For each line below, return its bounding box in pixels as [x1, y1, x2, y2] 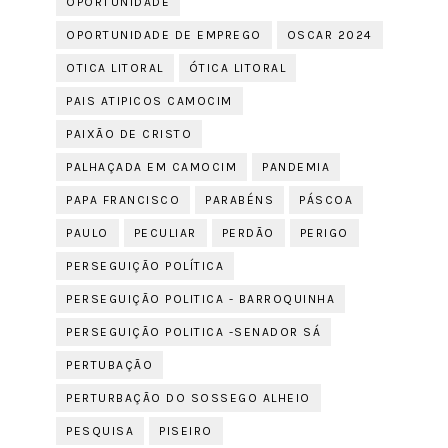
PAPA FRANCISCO [66, 193, 181, 207]
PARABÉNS [205, 193, 275, 207]
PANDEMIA [262, 160, 331, 174]
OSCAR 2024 [286, 28, 373, 42]
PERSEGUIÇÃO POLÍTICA [66, 259, 225, 273]
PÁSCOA [299, 193, 354, 207]
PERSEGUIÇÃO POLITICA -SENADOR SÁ [66, 325, 322, 339]
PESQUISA [66, 424, 135, 438]
